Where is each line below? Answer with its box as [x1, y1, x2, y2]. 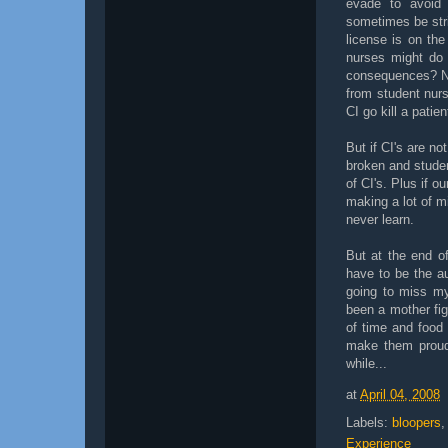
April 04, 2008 [360, 387, 440, 403]
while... [346, 356, 387, 371]
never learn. [346, 212, 414, 227]
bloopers [392, 415, 441, 430]
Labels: [346, 415, 392, 430]
